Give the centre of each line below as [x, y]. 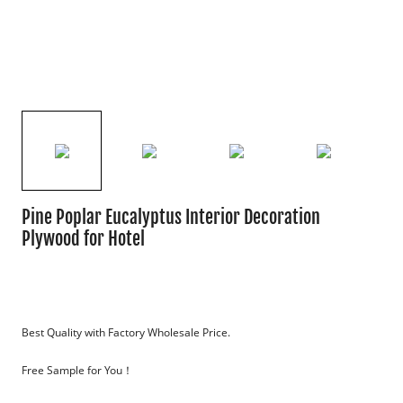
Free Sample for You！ [78, 371]
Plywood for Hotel [84, 239]
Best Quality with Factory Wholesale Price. [126, 333]
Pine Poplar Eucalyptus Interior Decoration [171, 218]
